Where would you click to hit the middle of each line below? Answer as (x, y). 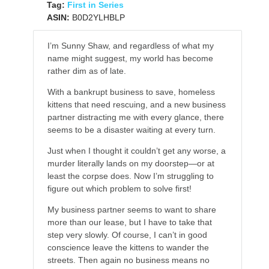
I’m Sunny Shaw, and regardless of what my (130, 45)
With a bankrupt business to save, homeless (131, 92)
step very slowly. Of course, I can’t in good (127, 234)
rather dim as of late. (86, 71)
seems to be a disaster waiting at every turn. (131, 129)
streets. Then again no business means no (128, 260)
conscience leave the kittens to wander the (128, 247)
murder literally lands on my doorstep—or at (131, 163)
